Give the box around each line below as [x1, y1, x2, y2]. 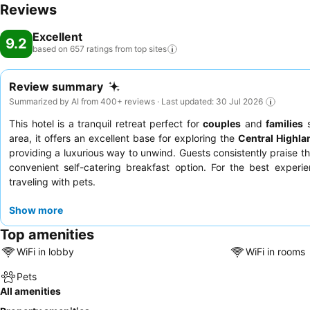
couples [203, 117, 241, 129]
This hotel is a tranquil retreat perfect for [9, 117, 203, 129]
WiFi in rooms [245, 246, 305, 258]
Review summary [9, 80, 103, 93]
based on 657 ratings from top [33, 44, 147, 54]
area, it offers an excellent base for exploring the [9, 131, 238, 144]
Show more [9, 203, 63, 216]
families [266, 117, 303, 129]
